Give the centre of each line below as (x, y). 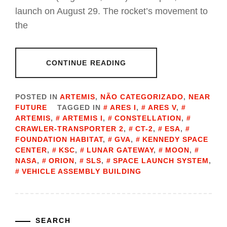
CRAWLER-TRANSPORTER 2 (69, 129)
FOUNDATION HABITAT (59, 140)
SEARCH (53, 221)
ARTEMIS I (83, 118)
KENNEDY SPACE (175, 140)
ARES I (123, 108)
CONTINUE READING (86, 63)
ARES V (162, 108)
